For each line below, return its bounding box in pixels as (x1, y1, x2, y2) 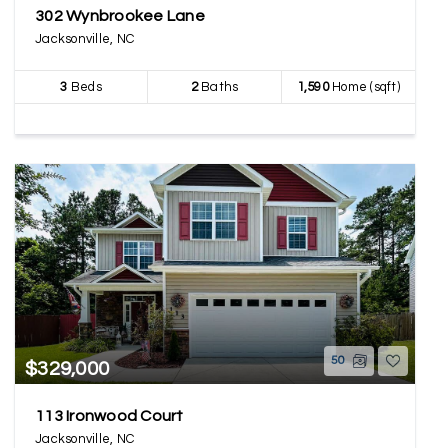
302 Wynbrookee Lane (35, 8, 205, 24)
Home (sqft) (328, 80, 400, 94)
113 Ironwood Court (35, 408, 184, 424)
